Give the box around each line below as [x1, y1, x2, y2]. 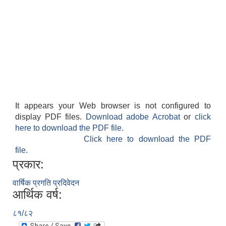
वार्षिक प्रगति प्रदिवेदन [13, 179, 79, 188]
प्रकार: [13, 157, 44, 172]
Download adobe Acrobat [85, 112, 184, 122]
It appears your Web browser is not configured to [15, 101, 211, 110]
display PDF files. [15, 112, 86, 122]
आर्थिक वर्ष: [13, 188, 62, 202]
